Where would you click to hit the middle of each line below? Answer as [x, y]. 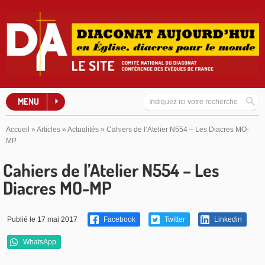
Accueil [18, 129]
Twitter [174, 219]
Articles [49, 129]
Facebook [119, 219]
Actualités [83, 129]
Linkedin [227, 219]
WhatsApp [39, 242]
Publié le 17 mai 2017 [42, 219]
